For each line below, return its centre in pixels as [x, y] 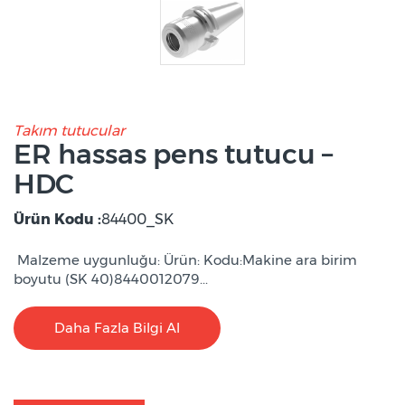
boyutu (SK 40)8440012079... [111, 279]
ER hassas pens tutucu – [173, 155]
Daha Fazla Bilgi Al [117, 328]
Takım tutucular [69, 131]
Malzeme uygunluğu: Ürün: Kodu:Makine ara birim [185, 260]
